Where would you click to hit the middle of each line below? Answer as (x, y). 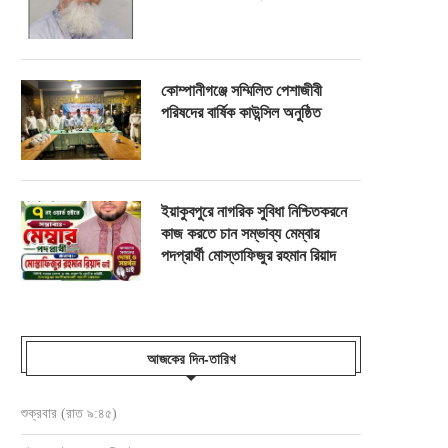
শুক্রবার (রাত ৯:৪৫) (69, 413)
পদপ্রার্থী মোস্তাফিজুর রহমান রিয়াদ (248, 255)
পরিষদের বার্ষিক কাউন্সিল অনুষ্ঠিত (241, 112)
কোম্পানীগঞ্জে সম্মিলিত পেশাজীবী (241, 90)
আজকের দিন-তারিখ (191, 359)
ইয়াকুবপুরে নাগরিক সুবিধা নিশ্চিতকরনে (254, 211)
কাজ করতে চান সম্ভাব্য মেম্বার (240, 233)
